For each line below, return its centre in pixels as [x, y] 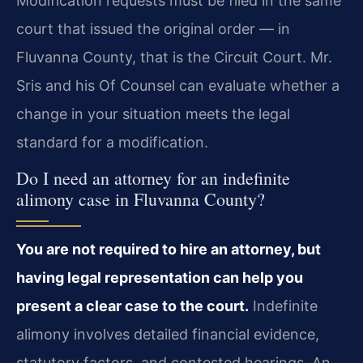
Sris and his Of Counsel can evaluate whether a [178, 85]
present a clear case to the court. [132, 306]
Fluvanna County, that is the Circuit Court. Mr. [174, 57]
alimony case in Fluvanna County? [141, 199]
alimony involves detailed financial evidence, [168, 335]
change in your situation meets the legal [153, 113]
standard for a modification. [112, 142]
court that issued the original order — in [153, 28]
